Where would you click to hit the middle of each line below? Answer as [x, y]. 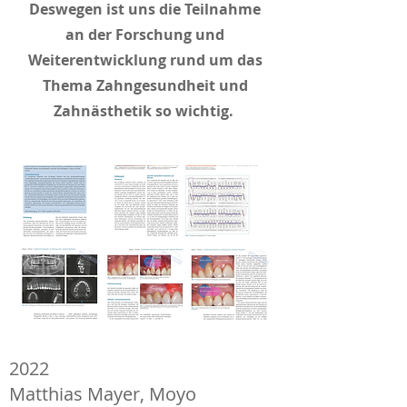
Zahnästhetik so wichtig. [145, 111]
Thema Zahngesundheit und [145, 85]
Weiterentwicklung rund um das [145, 60]
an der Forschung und [145, 35]
